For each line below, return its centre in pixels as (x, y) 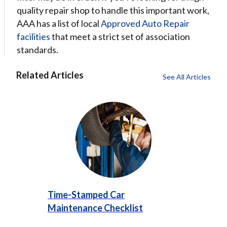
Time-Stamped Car (86, 195)
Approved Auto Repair (145, 23)
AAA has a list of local (59, 23)
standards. (37, 50)
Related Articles (50, 75)
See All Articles (187, 77)
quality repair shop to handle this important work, (113, 10)
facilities (33, 36)
